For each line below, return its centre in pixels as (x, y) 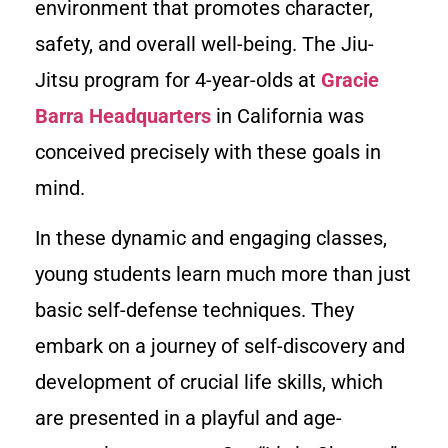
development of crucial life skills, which (209, 382)
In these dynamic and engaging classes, (211, 238)
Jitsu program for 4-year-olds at (178, 79)
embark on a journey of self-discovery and (220, 346)
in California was (287, 115)
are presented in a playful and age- (188, 418)
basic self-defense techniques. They (194, 310)
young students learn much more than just (223, 274)
